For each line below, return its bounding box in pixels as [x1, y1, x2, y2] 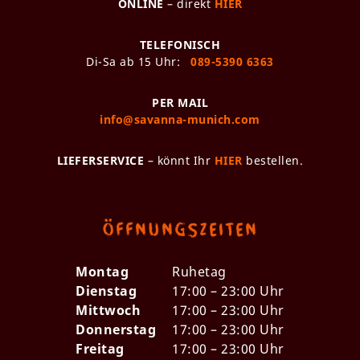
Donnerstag [76, 320, 156, 338]
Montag [76, 262, 129, 280]
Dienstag [76, 281, 137, 300]
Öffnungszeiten [102, 217, 258, 239]
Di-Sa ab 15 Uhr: [86, 53, 184, 69]
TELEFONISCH [139, 36, 221, 52]
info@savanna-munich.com [100, 111, 260, 127]
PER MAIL [152, 94, 208, 110]
